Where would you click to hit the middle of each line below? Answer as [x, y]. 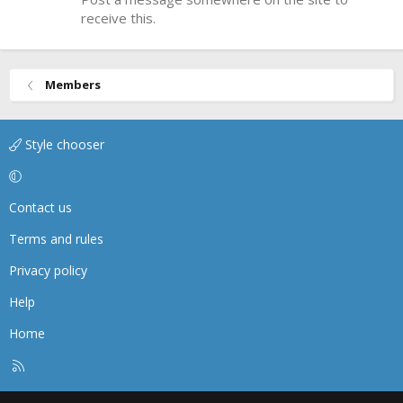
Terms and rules [56, 239]
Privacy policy [48, 271]
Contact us [40, 208]
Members [72, 85]
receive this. [118, 18]
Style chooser [63, 145]
